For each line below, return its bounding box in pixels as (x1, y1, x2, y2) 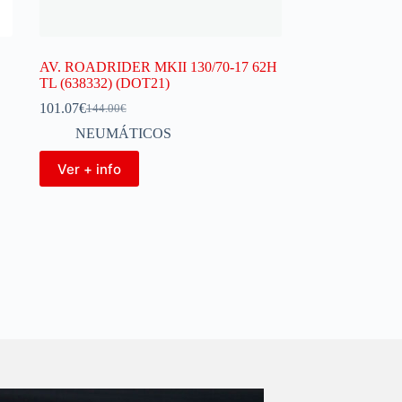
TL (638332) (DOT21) (39, 75, 170, 91)
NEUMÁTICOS (74, 126, 171, 141)
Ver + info (57, 160, 121, 178)
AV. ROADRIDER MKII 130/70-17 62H (39, 59, 277, 74)
